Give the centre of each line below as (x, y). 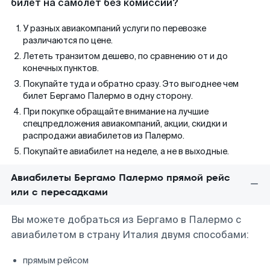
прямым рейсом (56, 260)
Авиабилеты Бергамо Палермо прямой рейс (121, 177)
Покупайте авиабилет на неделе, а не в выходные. (126, 151)
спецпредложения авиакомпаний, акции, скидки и (125, 124)
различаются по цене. (68, 40)
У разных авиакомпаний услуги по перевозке (115, 28)
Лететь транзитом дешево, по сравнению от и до (125, 56)
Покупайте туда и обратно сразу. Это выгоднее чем (131, 84)
